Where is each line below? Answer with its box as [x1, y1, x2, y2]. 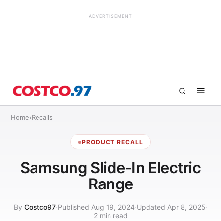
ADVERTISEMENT [88, 13, 133, 19]
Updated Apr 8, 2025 [136, 203, 206, 211]
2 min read [93, 211, 128, 220]
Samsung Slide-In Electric [20, 158, 201, 177]
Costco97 [24, 203, 56, 211]
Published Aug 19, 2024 [57, 203, 135, 211]
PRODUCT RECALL [82, 138, 143, 146]
